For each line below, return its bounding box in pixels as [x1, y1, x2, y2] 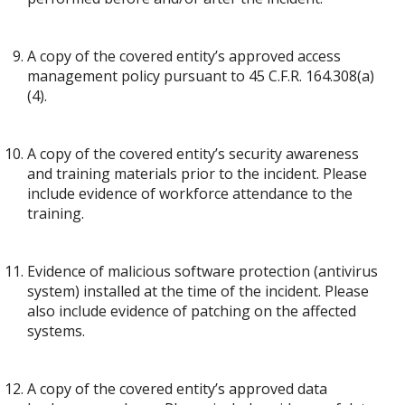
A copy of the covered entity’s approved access [27, 46, 341, 66]
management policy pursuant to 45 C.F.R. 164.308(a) [27, 66, 374, 86]
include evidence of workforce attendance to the [27, 184, 353, 203]
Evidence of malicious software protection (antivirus [27, 261, 378, 281]
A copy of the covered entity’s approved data [27, 379, 327, 399]
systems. [27, 321, 85, 341]
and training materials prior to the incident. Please [27, 164, 367, 184]
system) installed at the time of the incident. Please [27, 281, 369, 301]
